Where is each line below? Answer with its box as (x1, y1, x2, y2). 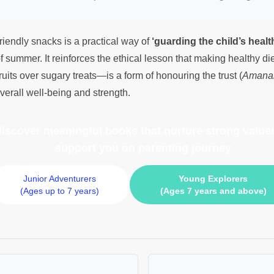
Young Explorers (179, 174, 248, 184)
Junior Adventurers (23, 174, 96, 184)
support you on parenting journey (55, 142, 231, 155)
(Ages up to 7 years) (20, 186, 99, 196)
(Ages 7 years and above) (160, 186, 267, 196)
